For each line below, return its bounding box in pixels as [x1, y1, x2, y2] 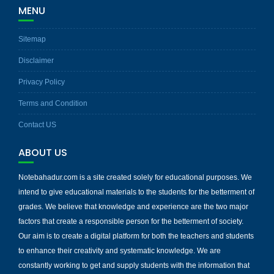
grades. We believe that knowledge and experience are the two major [18, 202, 248, 212]
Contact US [18, 120, 56, 130]
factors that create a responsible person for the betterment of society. [18, 217, 243, 226]
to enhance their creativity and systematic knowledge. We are [18, 246, 221, 256]
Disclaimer [18, 56, 54, 65]
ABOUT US [18, 146, 67, 160]
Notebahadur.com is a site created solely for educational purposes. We [18, 173, 252, 182]
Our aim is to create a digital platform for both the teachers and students [18, 232, 254, 241]
